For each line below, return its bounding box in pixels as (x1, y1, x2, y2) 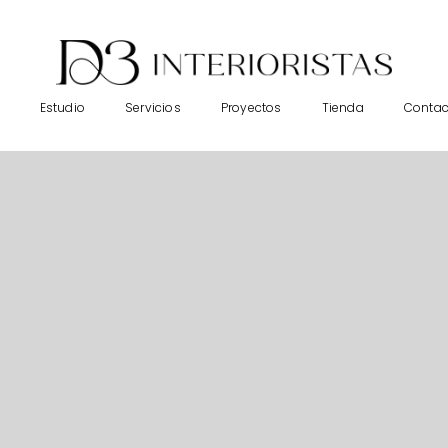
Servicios (124, 98, 181, 116)
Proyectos (220, 98, 282, 116)
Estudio (39, 98, 85, 116)
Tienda (321, 98, 364, 116)
